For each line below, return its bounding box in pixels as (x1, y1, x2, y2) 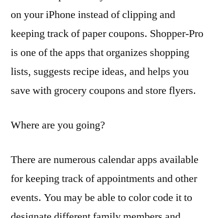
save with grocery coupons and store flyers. (11, 83, 196, 97)
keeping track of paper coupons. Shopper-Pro (11, 26, 203, 40)
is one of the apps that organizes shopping (11, 45, 189, 59)
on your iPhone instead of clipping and (11, 7, 175, 21)
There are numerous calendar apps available (11, 152, 199, 166)
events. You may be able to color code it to (11, 190, 192, 204)
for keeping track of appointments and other (11, 171, 197, 185)
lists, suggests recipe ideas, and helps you (11, 64, 189, 78)
